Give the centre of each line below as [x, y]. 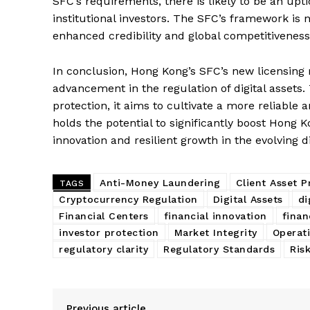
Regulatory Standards [219, 249]
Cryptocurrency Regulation [128, 199]
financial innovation [215, 216]
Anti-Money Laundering [160, 182]
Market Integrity [216, 232]
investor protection [109, 232]
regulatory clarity [103, 249]
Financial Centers [104, 216]
